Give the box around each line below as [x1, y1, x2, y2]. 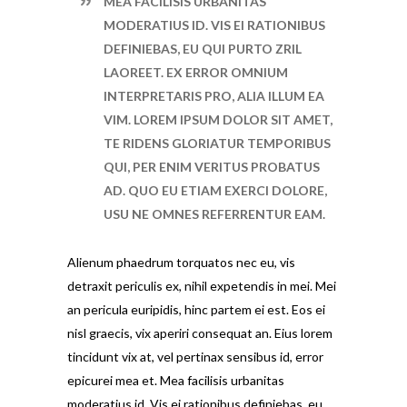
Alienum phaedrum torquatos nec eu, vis [67, 254, 295, 270]
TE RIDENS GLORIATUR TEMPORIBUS [104, 135, 331, 151]
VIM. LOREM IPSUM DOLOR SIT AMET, [104, 112, 333, 127]
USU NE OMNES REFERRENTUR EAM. [104, 206, 325, 222]
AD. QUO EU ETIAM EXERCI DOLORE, [104, 183, 327, 198]
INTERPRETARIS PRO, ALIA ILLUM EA [104, 88, 324, 104]
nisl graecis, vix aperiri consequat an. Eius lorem [67, 325, 333, 341]
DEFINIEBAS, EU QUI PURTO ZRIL [104, 41, 302, 56]
